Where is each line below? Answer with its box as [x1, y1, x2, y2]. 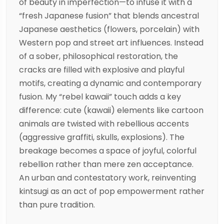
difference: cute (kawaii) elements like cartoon [19, 104, 203, 116]
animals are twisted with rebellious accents [19, 118, 189, 130]
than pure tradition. [19, 199, 95, 211]
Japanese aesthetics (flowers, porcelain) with [19, 23, 199, 35]
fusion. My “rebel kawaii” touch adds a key [19, 91, 181, 103]
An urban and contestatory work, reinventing [19, 172, 196, 184]
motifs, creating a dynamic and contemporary [19, 77, 201, 89]
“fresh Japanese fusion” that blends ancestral [19, 10, 199, 22]
